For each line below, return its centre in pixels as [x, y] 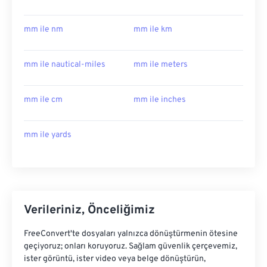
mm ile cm [43, 100]
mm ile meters [161, 65]
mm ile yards [48, 135]
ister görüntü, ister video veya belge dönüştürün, [115, 259]
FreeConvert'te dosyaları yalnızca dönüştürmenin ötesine [131, 234]
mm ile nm [44, 30]
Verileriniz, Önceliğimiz [89, 211]
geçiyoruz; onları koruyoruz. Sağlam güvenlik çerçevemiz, [131, 247]
